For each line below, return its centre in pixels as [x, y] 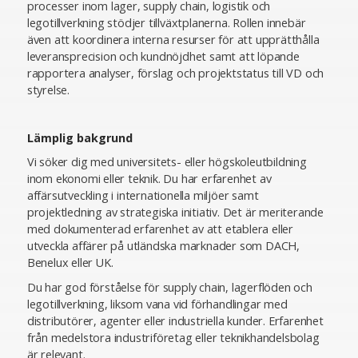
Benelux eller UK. [70, 262]
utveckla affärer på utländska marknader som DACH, [163, 245]
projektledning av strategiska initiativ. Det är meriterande [175, 212]
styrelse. [48, 89]
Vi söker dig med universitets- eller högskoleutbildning [167, 161]
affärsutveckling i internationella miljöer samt [143, 195]
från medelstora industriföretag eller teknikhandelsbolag [173, 338]
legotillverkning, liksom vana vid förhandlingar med [157, 304]
